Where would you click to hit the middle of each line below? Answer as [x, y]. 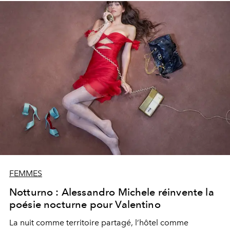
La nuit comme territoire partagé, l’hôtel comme [99, 223]
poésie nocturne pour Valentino [85, 205]
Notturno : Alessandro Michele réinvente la [112, 192]
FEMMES [26, 174]
